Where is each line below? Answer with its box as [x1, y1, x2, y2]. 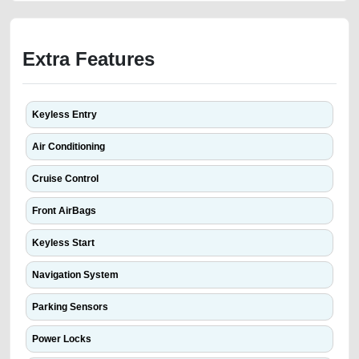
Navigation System [32, 269, 119, 280]
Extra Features [22, 48, 155, 70]
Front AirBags [32, 205, 96, 216]
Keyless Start [32, 237, 95, 248]
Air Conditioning [32, 141, 105, 152]
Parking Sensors [32, 301, 108, 313]
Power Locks [32, 333, 91, 345]
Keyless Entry [32, 109, 97, 120]
